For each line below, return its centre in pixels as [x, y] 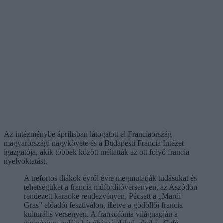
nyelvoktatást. [26, 161]
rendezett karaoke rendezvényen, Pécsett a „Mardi [102, 196]
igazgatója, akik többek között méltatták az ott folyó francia [97, 152]
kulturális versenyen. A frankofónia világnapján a [101, 214]
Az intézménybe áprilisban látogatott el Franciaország [88, 134]
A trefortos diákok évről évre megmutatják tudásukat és [110, 178]
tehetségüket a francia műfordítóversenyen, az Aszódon [111, 187]
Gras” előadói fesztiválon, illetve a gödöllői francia [103, 205]
